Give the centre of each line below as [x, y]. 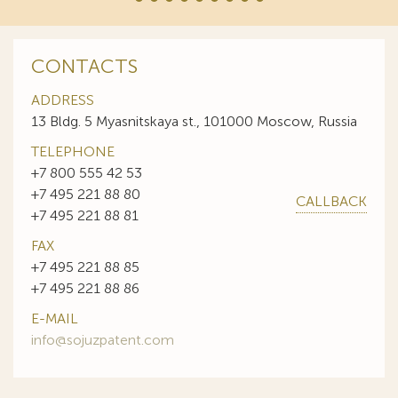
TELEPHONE [73, 151]
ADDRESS [63, 100]
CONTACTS [84, 66]
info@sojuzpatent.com [103, 340]
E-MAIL [55, 318]
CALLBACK [331, 201]
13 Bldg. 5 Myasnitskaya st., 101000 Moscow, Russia [194, 121]
